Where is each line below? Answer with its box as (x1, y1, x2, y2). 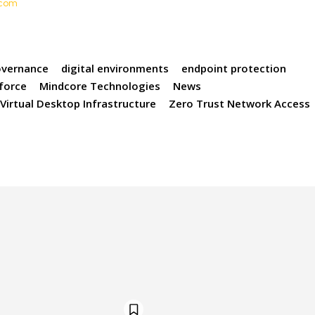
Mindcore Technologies (39, 79, 161, 94)
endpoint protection (181, 61, 287, 76)
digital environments (61, 61, 169, 76)
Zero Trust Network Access (169, 96, 311, 111)
